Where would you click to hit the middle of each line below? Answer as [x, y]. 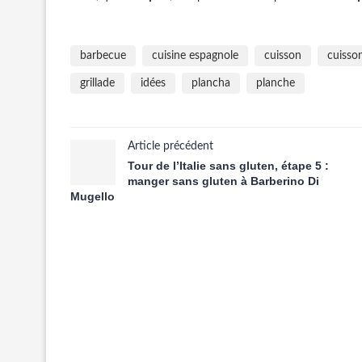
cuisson [283, 56]
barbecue [103, 56]
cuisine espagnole [195, 56]
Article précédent [170, 146]
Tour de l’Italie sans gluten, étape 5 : [228, 166]
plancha [211, 83]
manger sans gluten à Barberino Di [223, 181]
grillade [97, 83]
